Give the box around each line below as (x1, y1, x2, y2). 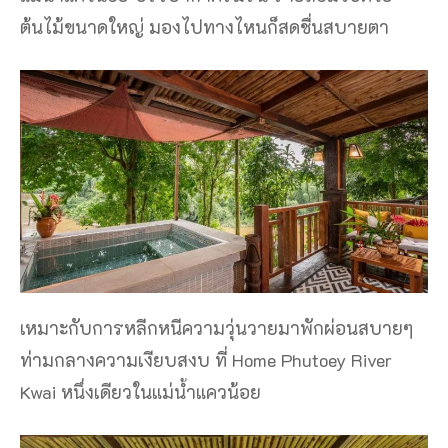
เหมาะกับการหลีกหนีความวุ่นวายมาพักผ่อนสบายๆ (20, 315, 413, 340)
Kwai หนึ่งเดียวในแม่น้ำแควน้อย (20, 379, 261, 404)
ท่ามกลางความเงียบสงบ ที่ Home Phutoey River (20, 347, 392, 372)
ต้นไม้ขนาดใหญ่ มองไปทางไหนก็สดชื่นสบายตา (20, 14, 389, 39)
